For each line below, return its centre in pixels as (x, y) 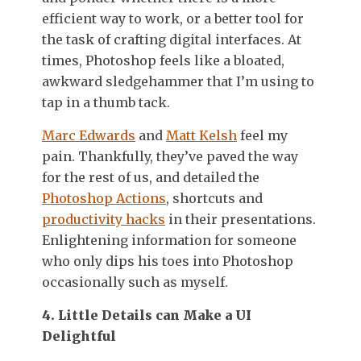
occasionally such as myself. (135, 282)
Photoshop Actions (104, 198)
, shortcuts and (214, 198)
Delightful (79, 336)
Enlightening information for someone (169, 240)
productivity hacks (104, 219)
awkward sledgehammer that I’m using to (178, 81)
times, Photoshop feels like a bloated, (163, 60)
